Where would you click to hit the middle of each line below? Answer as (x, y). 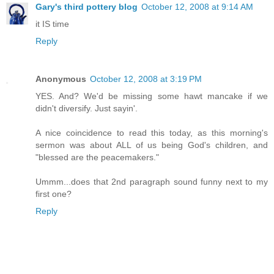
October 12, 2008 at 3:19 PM (146, 79)
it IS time (52, 24)
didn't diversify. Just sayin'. (87, 109)
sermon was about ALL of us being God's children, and (152, 145)
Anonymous (61, 79)
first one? (54, 194)
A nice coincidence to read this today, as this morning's (152, 133)
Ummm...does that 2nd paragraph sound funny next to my (152, 182)
